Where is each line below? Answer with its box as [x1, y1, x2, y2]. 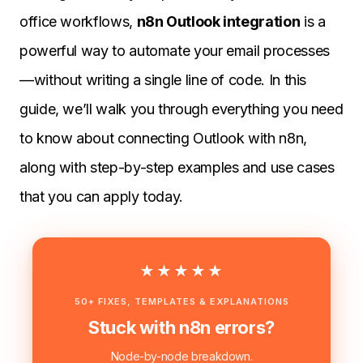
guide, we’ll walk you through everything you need [19, 100, 344, 118]
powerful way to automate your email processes [19, 42, 330, 60]
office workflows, [19, 13, 137, 31]
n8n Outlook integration [136, 13, 301, 31]
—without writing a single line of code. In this [19, 71, 307, 89]
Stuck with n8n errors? [88, 317, 275, 339]
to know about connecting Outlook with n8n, [19, 130, 307, 147]
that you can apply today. [19, 188, 183, 206]
